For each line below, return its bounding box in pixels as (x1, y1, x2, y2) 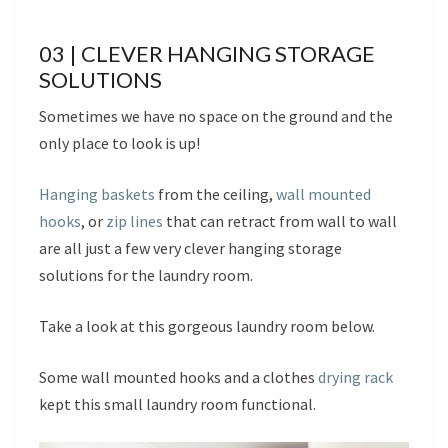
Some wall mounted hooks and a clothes (39, 366, 318, 387)
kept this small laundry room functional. (39, 393, 316, 414)
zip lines (106, 210, 163, 231)
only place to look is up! (39, 132, 200, 153)
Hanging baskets (39, 183, 155, 204)
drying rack (318, 366, 393, 387)
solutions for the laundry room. (39, 264, 253, 285)
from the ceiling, (155, 183, 276, 204)
